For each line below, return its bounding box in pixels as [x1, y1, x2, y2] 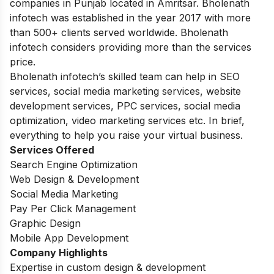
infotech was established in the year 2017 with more [10, 11, 251, 24]
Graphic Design [10, 217, 84, 229]
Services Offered [10, 143, 94, 156]
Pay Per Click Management [10, 202, 139, 215]
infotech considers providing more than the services [10, 40, 251, 53]
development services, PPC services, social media [10, 99, 240, 112]
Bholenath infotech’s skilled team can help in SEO [10, 70, 240, 83]
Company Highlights [10, 246, 108, 259]
